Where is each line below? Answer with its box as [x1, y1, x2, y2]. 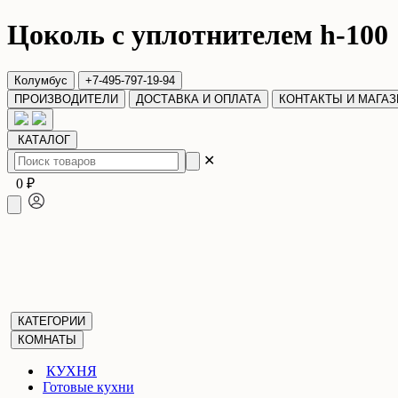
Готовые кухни [43, 378, 134, 394]
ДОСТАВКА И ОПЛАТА [136, 92, 261, 106]
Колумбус [14, 73, 68, 87]
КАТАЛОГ [18, 132, 70, 147]
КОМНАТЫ [18, 332, 76, 346]
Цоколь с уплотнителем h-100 [7, 19, 388, 52]
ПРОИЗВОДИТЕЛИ [14, 92, 118, 106]
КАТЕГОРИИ [18, 314, 85, 328]
